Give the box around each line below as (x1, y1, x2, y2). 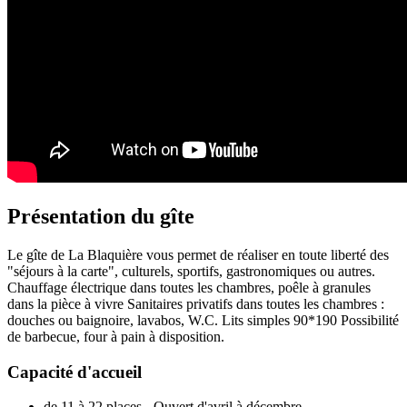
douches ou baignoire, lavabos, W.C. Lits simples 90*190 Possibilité (7, 312, 399, 328)
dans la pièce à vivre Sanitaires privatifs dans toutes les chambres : (7, 295, 384, 312)
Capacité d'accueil (7, 362, 142, 382)
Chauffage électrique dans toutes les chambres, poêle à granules (7, 279, 371, 295)
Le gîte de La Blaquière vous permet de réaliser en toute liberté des (7, 246, 389, 263)
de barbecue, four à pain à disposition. (7, 328, 224, 344)
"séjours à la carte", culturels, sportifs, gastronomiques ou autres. (7, 263, 375, 279)
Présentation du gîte (7, 203, 194, 228)
